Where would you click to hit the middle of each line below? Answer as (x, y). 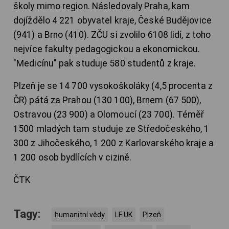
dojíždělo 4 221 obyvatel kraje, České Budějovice (112, 21)
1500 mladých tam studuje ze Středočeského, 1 (111, 129)
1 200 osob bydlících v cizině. (73, 158)
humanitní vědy (80, 215)
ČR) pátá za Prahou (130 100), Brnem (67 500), (107, 100)
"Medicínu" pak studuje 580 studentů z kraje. (105, 64)
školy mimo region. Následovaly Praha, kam (102, 6)
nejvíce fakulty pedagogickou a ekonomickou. (107, 49)
